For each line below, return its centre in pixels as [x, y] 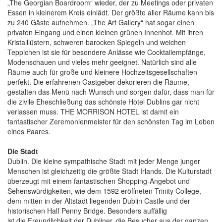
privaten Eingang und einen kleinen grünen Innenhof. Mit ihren [105, 32]
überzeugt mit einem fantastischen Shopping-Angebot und [99, 181]
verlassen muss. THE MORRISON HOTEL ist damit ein [93, 111]
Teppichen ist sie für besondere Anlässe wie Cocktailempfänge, [107, 52]
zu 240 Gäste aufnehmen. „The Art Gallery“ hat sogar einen [101, 22]
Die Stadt [23, 151]
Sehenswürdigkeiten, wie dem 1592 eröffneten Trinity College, [104, 191]
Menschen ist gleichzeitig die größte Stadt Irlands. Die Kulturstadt [110, 171]
